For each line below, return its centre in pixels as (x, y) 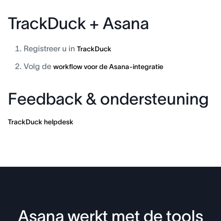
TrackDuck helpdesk (41, 122)
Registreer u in (50, 48)
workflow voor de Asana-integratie (108, 67)
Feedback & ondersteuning (108, 99)
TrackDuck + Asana (78, 23)
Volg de (38, 66)
